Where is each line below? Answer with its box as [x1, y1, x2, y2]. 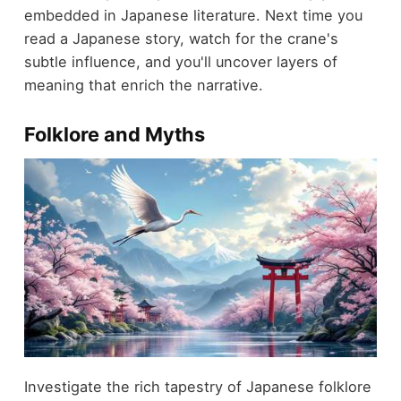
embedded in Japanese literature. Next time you [23, 5, 363, 24]
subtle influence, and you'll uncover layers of [23, 52, 337, 71]
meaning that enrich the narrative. [23, 75, 263, 94]
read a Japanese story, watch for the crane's [23, 29, 338, 47]
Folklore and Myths [23, 122, 205, 146]
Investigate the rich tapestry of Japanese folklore [23, 377, 371, 396]
